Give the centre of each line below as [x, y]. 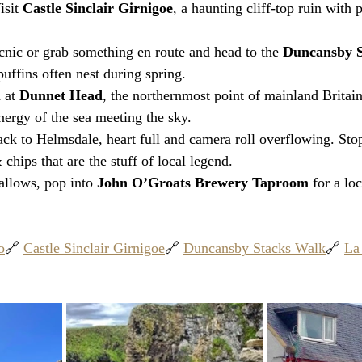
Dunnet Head [61, 95]
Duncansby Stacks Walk [255, 248]
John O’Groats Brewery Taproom [203, 183]
